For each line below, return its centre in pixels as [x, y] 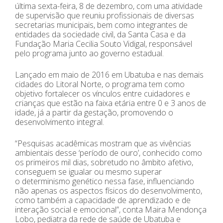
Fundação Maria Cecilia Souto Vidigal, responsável [104, 44]
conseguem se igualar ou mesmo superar [88, 172]
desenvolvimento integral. [59, 122]
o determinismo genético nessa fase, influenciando [105, 181]
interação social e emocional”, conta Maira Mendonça [111, 210]
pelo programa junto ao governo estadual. [89, 54]
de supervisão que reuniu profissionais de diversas [105, 16]
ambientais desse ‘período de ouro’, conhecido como [109, 153]
